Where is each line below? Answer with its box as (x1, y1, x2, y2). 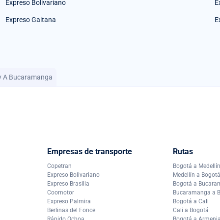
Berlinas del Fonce (47, 206, 95, 214)
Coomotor (47, 189, 74, 196)
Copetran (47, 162, 72, 169)
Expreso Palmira (47, 197, 91, 205)
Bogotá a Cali (173, 197, 209, 205)
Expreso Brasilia (47, 180, 89, 187)
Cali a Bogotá (173, 206, 209, 214)
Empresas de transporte (47, 146, 132, 156)
